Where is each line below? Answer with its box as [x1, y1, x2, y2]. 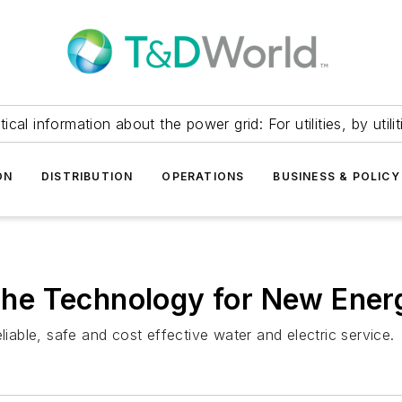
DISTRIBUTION [40, 170, 134, 183]
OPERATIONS [162, 170, 245, 183]
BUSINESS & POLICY [273, 170, 400, 183]
